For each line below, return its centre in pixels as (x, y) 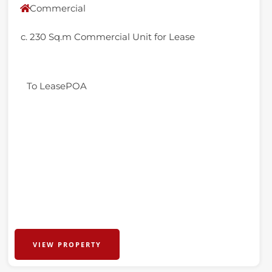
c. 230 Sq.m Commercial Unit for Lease (108, 37)
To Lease (46, 86)
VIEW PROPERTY (67, 244)
